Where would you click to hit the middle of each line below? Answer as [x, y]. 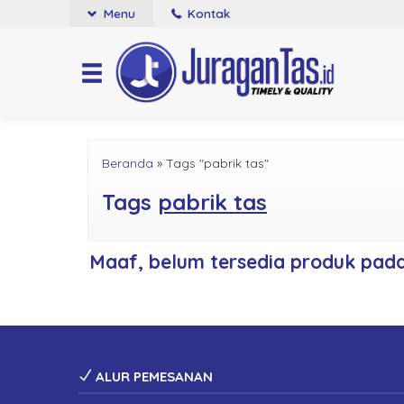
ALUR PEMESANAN [152, 376]
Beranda [128, 163]
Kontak [207, 13]
